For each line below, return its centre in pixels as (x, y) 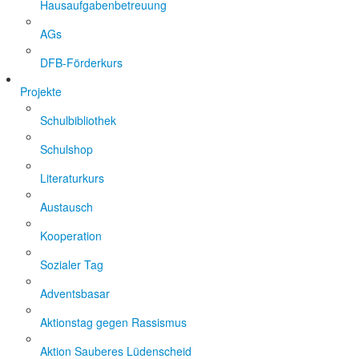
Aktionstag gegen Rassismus (113, 322)
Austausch (67, 207)
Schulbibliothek (78, 120)
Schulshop (67, 149)
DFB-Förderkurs (81, 63)
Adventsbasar (75, 293)
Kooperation (71, 236)
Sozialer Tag (72, 264)
